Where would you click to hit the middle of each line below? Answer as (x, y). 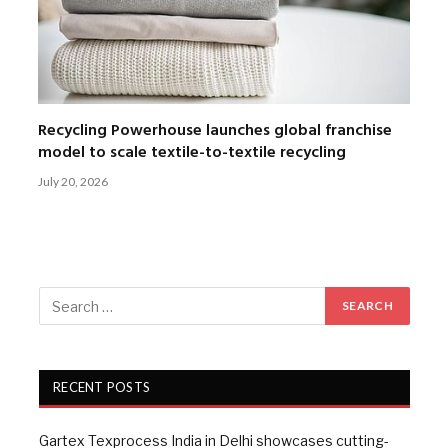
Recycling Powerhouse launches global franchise (215, 131)
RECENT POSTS (102, 387)
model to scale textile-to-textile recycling (192, 153)
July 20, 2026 (73, 182)
